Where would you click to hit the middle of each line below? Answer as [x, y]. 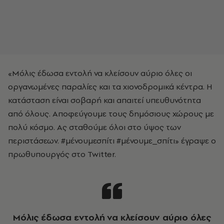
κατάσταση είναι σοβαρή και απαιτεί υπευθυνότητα [104, 100]
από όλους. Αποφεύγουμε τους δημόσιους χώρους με [111, 113]
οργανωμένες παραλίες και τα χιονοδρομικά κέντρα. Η [110, 86]
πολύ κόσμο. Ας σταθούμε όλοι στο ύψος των [94, 127]
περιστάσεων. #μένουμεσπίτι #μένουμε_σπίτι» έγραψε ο [112, 140]
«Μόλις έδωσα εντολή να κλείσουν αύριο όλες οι [100, 73]
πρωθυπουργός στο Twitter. [62, 154]
